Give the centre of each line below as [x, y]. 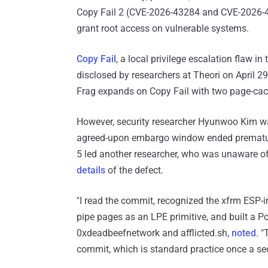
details [91, 170]
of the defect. [134, 170]
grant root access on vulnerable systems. [163, 29]
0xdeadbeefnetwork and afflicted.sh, [154, 233]
